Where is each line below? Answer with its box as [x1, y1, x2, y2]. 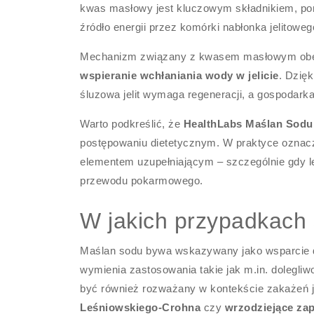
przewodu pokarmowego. [80, 175, 203, 186]
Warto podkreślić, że [80, 118, 184, 130]
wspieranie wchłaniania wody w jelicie [80, 69, 279, 81]
